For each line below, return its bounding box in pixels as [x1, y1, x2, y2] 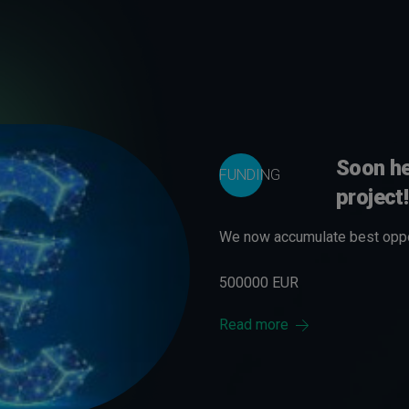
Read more [219, 316, 288, 333]
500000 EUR [219, 274, 299, 291]
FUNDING [219, 166, 280, 184]
